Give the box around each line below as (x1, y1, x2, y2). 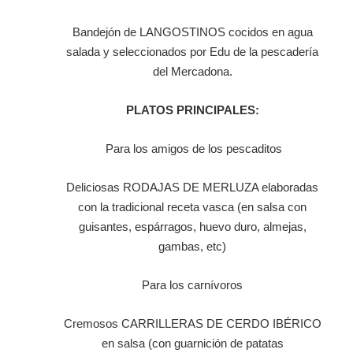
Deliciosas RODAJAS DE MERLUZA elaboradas (66, 180, 318, 195)
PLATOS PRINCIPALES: (125, 103, 259, 117)
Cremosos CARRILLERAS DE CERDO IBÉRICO (63, 317, 321, 331)
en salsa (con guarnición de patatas (101, 336, 284, 351)
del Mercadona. (152, 65, 232, 79)
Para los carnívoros (142, 278, 243, 292)
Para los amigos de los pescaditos (102, 142, 282, 156)
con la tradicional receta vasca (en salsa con (78, 200, 307, 214)
